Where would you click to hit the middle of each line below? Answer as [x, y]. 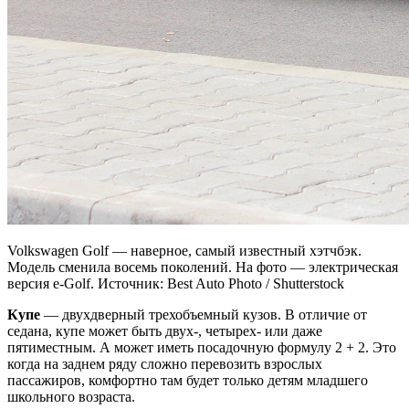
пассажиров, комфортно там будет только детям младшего [188, 381]
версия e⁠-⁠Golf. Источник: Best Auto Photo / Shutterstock [176, 284]
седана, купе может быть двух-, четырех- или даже [165, 331]
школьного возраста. [71, 397]
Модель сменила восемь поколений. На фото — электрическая [203, 267]
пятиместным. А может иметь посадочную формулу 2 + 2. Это [202, 348]
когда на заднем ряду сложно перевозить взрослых [165, 364]
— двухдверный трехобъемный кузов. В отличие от [204, 315]
